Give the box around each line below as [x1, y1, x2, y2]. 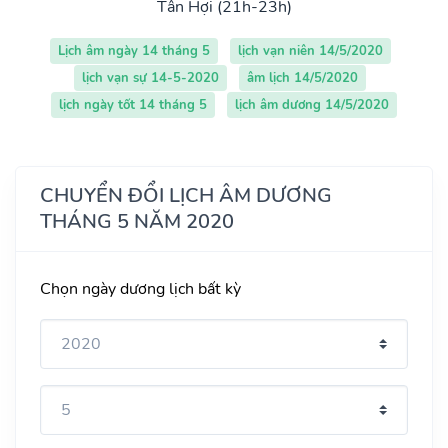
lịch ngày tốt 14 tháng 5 [59, 95, 207, 114]
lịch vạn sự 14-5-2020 [82, 68, 219, 87]
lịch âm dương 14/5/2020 [235, 95, 389, 114]
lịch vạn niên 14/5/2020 [237, 41, 383, 60]
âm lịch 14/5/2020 [247, 68, 358, 87]
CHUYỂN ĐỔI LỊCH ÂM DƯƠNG [40, 181, 332, 209]
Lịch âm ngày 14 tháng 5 [57, 41, 210, 60]
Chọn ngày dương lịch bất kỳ [40, 277, 241, 300]
